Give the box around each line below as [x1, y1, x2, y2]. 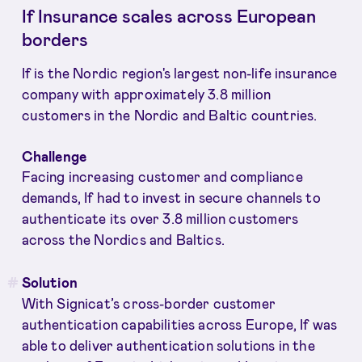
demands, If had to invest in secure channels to [21, 189, 321, 206]
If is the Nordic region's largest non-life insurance [21, 64, 338, 81]
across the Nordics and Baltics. [21, 231, 225, 248]
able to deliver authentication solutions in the [21, 336, 315, 353]
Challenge [21, 148, 87, 165]
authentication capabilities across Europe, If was [21, 315, 338, 332]
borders [21, 28, 88, 50]
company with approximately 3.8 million [21, 85, 271, 102]
